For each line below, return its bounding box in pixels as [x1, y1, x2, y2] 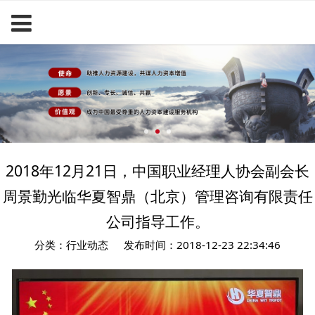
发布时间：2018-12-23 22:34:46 [124, 238, 281, 252]
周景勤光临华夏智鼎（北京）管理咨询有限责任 [2, 186, 313, 207]
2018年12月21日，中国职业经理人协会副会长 [6, 160, 309, 181]
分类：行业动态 [34, 238, 108, 252]
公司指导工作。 [105, 211, 210, 232]
